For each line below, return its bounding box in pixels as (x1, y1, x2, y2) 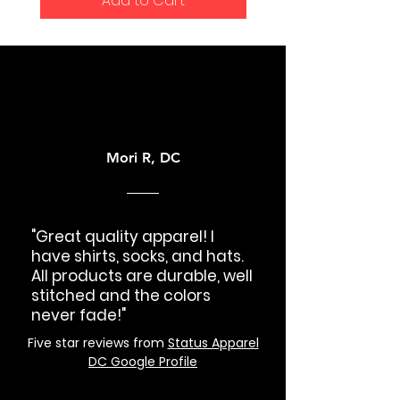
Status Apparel (167, 333, 259, 352)
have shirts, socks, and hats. (31, 245, 244, 267)
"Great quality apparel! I (31, 225, 214, 247)
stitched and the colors (31, 284, 211, 306)
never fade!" (31, 304, 126, 326)
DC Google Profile (88, 352, 197, 371)
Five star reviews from (27, 333, 168, 352)
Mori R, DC (105, 148, 180, 166)
